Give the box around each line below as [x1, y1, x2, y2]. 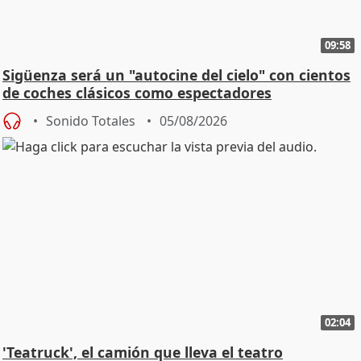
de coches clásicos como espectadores [2, 82, 272, 102]
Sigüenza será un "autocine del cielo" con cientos [2, 64, 351, 85]
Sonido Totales [46, 111, 135, 130]
